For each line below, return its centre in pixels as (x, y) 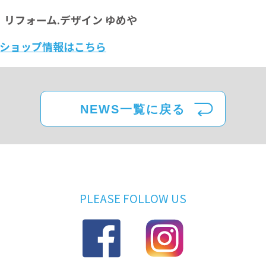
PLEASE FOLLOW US (133, 198)
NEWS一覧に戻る (133, 110)
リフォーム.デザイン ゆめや (69, 20)
